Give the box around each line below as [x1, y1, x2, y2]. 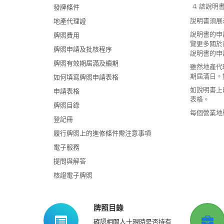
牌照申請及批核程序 [53, 44, 112, 53]
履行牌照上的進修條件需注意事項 [53, 128, 151, 137]
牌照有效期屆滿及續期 [53, 58, 118, 67]
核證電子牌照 [53, 170, 92, 179]
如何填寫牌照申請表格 [53, 72, 118, 81]
